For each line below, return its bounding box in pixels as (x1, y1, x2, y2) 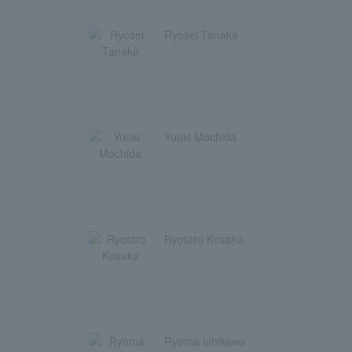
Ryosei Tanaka (164, 27, 238, 42)
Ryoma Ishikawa (164, 333, 246, 349)
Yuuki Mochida (164, 129, 236, 145)
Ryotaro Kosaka (164, 231, 244, 247)
